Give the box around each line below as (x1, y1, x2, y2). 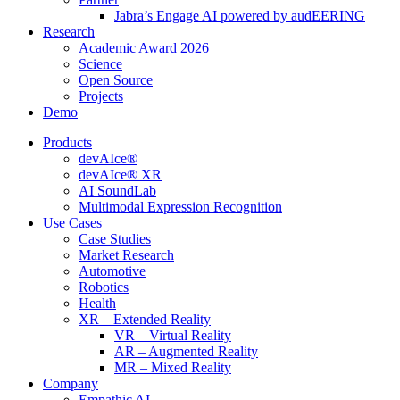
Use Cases (43, 215, 102, 230)
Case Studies (79, 231, 151, 246)
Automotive (79, 263, 146, 279)
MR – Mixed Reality (114, 360, 231, 375)
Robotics (79, 279, 129, 295)
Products (43, 135, 92, 150)
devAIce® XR (79, 167, 162, 182)
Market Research (79, 247, 174, 262)
